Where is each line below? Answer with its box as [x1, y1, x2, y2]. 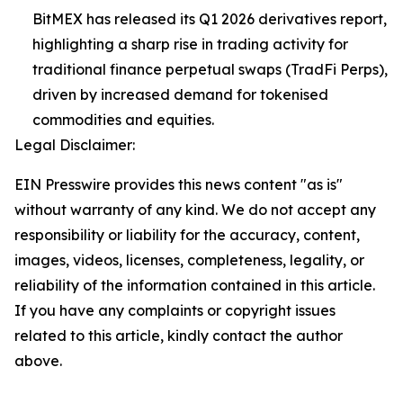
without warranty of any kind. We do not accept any [14, 201, 376, 219]
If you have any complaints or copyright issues [14, 301, 336, 319]
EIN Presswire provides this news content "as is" [14, 175, 343, 193]
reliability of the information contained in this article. [14, 276, 375, 294]
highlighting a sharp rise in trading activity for [32, 35, 348, 53]
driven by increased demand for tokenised [32, 85, 328, 103]
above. [14, 352, 62, 370]
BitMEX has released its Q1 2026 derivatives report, [32, 10, 387, 28]
